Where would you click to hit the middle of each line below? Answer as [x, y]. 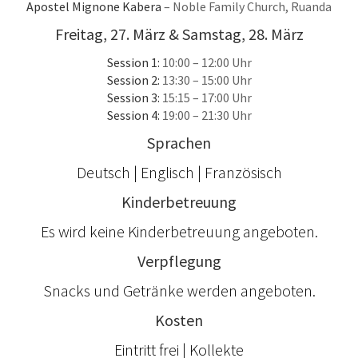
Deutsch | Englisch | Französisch [179, 173]
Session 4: [133, 115]
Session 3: [133, 98]
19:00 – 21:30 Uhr [205, 115]
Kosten [179, 320]
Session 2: [133, 80]
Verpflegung [179, 261]
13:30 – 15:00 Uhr [205, 80]
